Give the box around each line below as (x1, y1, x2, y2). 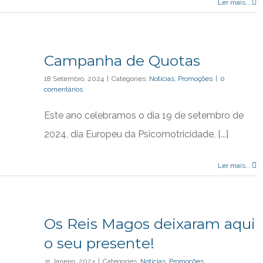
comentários (44, 85, 83, 93)
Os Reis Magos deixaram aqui (44, 215, 255, 232)
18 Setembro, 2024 (44, 75, 104, 83)
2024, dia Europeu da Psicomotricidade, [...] (44, 129, 228, 140)
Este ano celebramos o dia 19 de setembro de (44, 110, 244, 121)
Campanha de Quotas (44, 52, 200, 69)
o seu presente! (44, 234, 154, 252)
